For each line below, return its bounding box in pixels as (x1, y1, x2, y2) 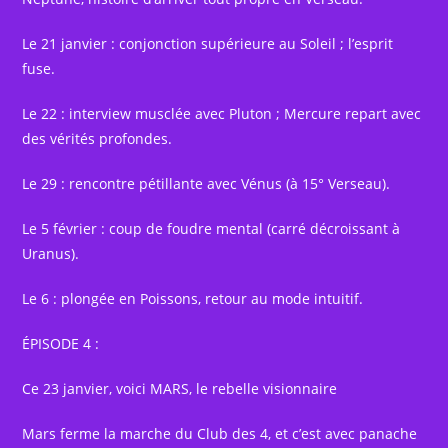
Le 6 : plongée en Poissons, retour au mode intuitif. (22, 289, 364, 309)
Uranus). (22, 244, 80, 264)
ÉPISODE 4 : (22, 334, 100, 354)
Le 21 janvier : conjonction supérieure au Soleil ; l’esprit (22, 34, 394, 54)
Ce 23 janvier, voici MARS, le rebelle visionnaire (22, 379, 338, 399)
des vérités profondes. (22, 129, 173, 149)
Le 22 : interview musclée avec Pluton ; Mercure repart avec (22, 104, 422, 124)
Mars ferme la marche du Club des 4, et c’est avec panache (22, 424, 418, 444)
